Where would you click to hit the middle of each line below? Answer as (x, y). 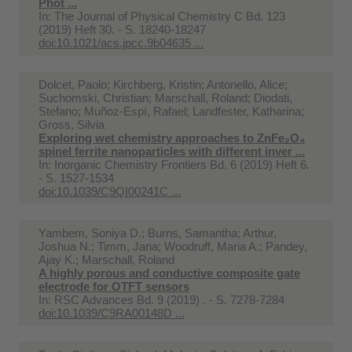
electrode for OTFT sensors (114, 286)
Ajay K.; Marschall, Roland (106, 259)
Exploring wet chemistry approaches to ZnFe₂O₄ (172, 137)
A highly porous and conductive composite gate (169, 273)
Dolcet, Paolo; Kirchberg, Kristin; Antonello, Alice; (163, 84)
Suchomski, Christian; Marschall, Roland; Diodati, (165, 97)
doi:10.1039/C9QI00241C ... (110, 191)
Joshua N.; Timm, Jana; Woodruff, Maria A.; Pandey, (173, 246)
